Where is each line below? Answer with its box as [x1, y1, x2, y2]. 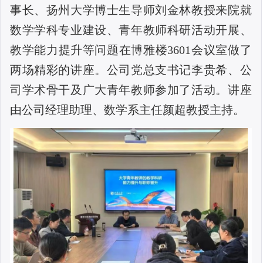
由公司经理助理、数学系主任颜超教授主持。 [10, 103, 245, 116]
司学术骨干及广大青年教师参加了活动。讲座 [10, 83, 252, 96]
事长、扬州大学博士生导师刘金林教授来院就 [10, 4, 252, 16]
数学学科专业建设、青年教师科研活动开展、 [10, 23, 252, 36]
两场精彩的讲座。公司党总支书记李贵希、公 [10, 63, 252, 76]
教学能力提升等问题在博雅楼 [10, 43, 168, 56]
